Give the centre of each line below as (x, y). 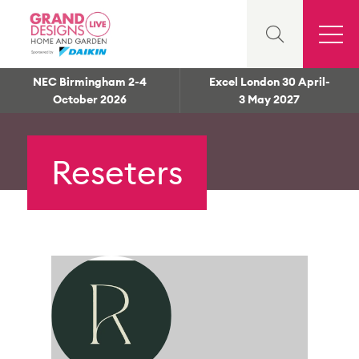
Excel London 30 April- (269, 82)
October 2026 (89, 99)
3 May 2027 (270, 99)
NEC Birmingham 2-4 (89, 82)
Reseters (117, 172)
